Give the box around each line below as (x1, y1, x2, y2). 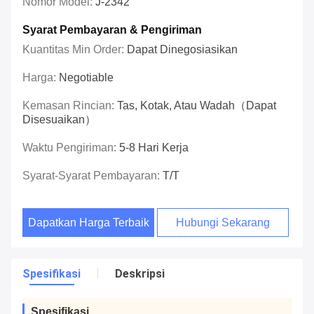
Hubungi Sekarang (176, 217, 271, 229)
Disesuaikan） (22, 114, 96, 126)
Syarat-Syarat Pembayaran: (22, 170, 163, 182)
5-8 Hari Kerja (119, 142, 189, 154)
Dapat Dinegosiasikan (127, 43, 238, 56)
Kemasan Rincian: (22, 100, 117, 112)
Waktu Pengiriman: (22, 142, 119, 154)
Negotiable (59, 71, 114, 84)
